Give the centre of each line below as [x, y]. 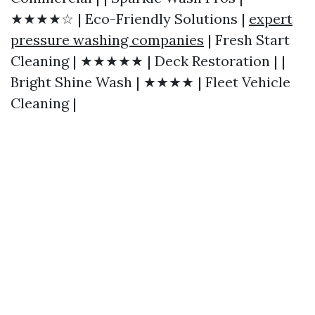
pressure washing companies [107, 40]
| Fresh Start [247, 40]
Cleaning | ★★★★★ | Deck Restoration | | [148, 61]
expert [271, 19]
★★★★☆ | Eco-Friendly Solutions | [130, 19]
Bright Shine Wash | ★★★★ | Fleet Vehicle [150, 82]
